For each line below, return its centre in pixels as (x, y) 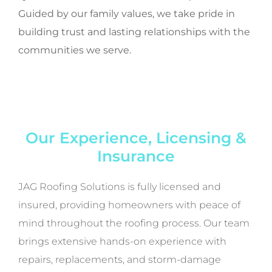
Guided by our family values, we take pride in (127, 13)
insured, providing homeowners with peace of (129, 205)
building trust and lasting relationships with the (134, 32)
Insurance (136, 156)
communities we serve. (75, 50)
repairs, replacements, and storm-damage (120, 260)
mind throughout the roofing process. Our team (134, 223)
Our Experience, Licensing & (136, 138)
